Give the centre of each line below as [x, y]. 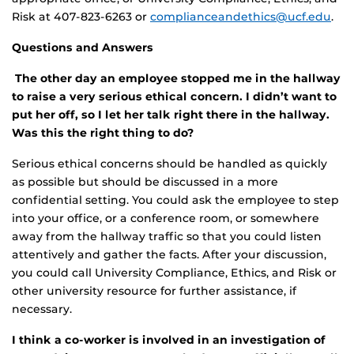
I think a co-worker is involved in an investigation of [169, 340]
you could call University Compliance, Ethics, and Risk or [174, 273]
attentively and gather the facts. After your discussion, [169, 254]
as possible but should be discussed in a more [145, 182]
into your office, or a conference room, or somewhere [166, 218]
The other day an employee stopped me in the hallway [178, 78]
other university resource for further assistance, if [154, 291]
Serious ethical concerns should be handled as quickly [169, 164]
